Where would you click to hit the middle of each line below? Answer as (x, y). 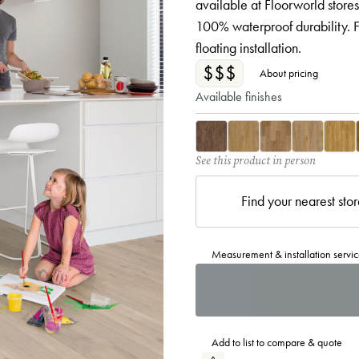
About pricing (289, 73)
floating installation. (248, 48)
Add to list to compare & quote (277, 343)
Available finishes (239, 97)
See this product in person (256, 161)
